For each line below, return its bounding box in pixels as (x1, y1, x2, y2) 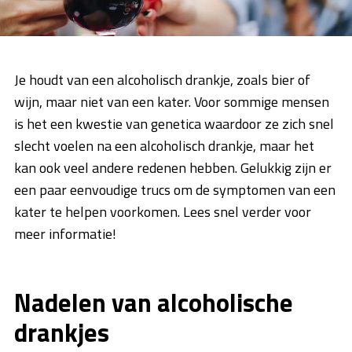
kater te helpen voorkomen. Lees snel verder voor (14, 201, 311, 223)
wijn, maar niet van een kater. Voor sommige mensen (14, 91, 329, 113)
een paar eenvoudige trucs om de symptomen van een (14, 179, 335, 201)
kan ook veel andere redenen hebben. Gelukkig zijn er (14, 157, 332, 179)
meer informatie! (14, 223, 116, 245)
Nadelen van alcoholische (14, 283, 293, 323)
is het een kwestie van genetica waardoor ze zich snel (14, 113, 334, 135)
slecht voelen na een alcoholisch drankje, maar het (14, 135, 314, 157)
